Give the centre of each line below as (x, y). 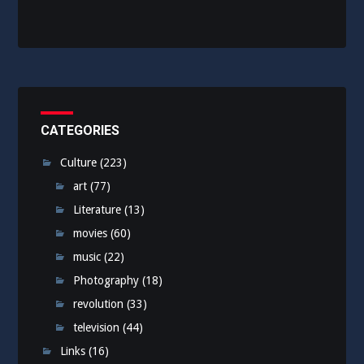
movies (91, 234)
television (97, 328)
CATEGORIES (80, 131)
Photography (106, 281)
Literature (97, 210)
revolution (99, 304)
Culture (79, 163)
